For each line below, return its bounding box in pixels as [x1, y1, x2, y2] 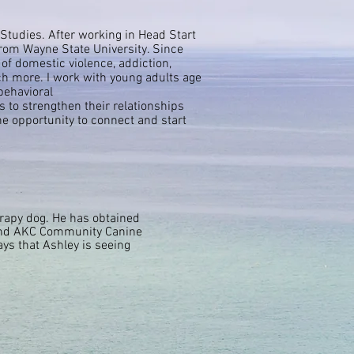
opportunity [12, 113, 74, 129]
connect [91, 113, 134, 129]
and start [134, 113, 186, 129]
